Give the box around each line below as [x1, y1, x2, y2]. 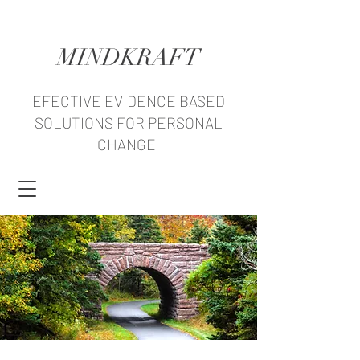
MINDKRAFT [56, 43, 200, 72]
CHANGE [97, 135, 159, 153]
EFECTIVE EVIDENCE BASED [31, 92, 225, 110]
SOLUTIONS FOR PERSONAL [34, 113, 223, 132]
